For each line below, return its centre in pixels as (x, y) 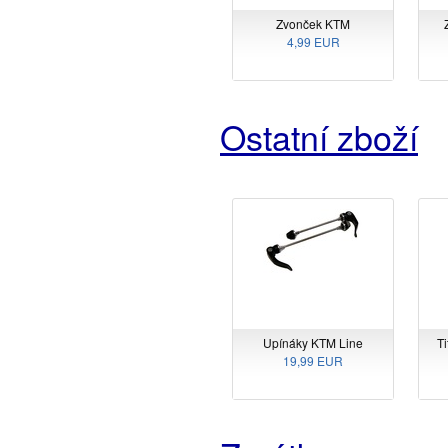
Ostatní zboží (319, 136)
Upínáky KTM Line (313, 342)
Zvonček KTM (313, 24)
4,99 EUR (313, 42)
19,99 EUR (313, 360)
